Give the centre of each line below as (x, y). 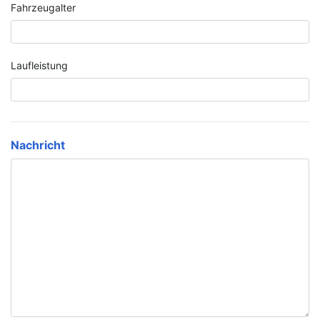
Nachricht (38, 145)
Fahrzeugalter (43, 8)
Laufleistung (39, 66)
